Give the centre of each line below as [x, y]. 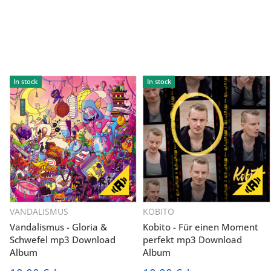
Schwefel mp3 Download [63, 239]
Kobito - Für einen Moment [201, 227]
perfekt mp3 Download [193, 239]
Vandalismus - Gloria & [58, 227]
